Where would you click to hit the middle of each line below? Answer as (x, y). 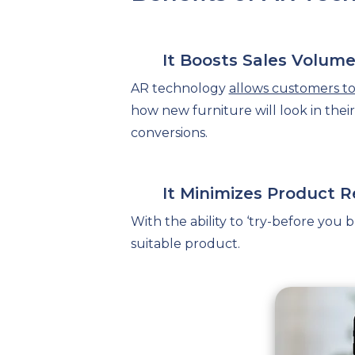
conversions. (169, 132)
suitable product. (185, 243)
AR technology (179, 88)
